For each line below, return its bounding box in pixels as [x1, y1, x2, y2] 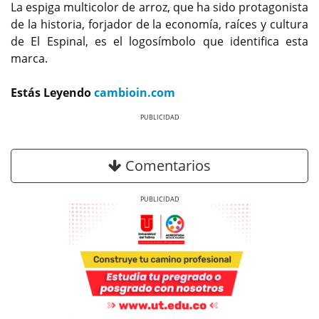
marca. [11, 50, 48, 66]
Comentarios [122, 155, 211, 175]
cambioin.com [94, 84, 175, 100]
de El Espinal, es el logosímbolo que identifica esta [11, 33, 308, 49]
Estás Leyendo [11, 84, 94, 100]
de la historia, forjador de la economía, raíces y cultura [11, 16, 308, 32]
